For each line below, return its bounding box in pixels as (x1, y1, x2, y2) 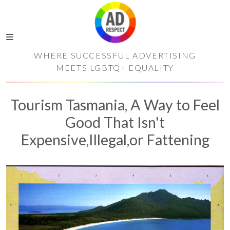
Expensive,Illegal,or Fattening (21, 131, 209, 148)
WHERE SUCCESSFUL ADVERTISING (34, 50, 196, 60)
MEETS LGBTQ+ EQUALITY (56, 63, 174, 72)
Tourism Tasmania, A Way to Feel (10, 96, 220, 113)
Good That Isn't (65, 113, 165, 131)
